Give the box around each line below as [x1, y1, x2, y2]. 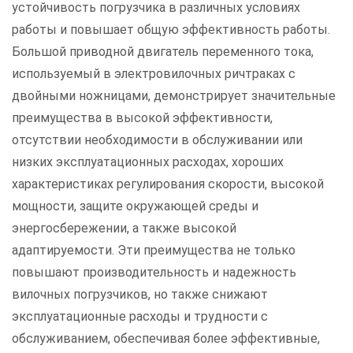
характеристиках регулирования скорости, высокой [12, 176, 324, 191]
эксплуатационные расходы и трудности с [12, 308, 268, 324]
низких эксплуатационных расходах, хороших [12, 154, 284, 169]
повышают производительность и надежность [12, 264, 296, 280]
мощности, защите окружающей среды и [12, 198, 258, 214]
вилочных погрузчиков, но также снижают [12, 286, 268, 302]
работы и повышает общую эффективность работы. [12, 21, 330, 37]
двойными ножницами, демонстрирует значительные [12, 87, 336, 103]
